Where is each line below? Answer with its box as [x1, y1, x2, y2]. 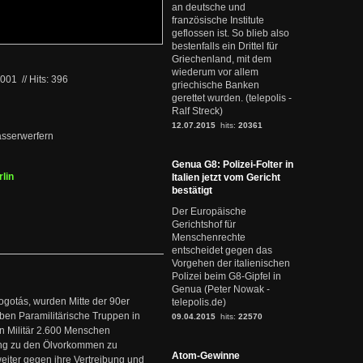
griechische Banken [172, 79, 259, 91]
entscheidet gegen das [172, 245, 272, 256]
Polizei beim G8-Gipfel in [172, 271, 281, 282]
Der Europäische [172, 206, 246, 217]
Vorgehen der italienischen [172, 258, 290, 269]
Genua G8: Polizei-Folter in [172, 159, 293, 170]
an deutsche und [172, 2, 246, 13]
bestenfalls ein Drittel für [172, 41, 278, 52]
